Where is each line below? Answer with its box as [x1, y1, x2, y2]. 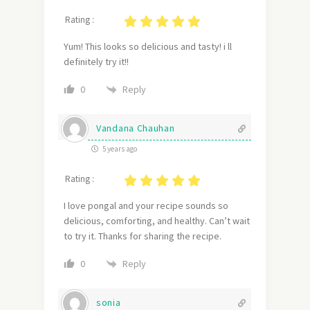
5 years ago [101, 144, 137, 154]
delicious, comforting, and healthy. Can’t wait [64, 215, 250, 228]
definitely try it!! [64, 55, 131, 69]
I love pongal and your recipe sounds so [64, 199, 228, 212]
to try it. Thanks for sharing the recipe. [64, 230, 221, 243]
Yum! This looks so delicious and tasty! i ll [64, 40, 232, 53]
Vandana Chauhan [96, 122, 175, 135]
